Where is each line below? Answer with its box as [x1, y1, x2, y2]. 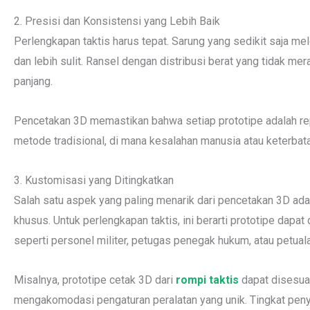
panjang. [14, 75, 53, 88]
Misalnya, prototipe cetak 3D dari [14, 273, 176, 286]
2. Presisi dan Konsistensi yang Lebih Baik [14, 15, 220, 28]
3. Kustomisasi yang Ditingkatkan [14, 174, 174, 187]
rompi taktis [176, 273, 239, 286]
